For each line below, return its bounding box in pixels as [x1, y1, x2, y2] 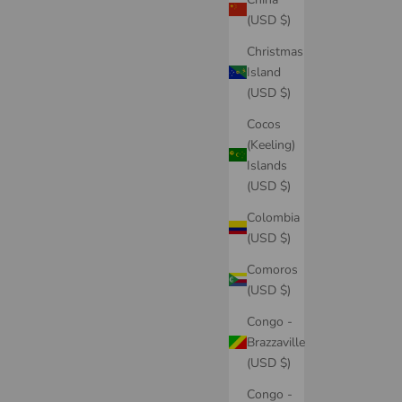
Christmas [247, 42, 303, 60]
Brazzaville [247, 333, 305, 351]
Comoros [247, 260, 298, 278]
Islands [247, 156, 287, 174]
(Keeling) [247, 135, 295, 153]
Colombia [247, 208, 300, 226]
